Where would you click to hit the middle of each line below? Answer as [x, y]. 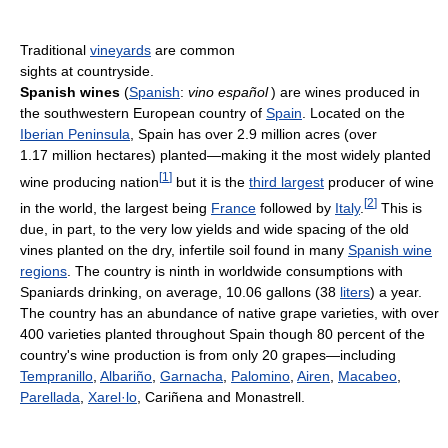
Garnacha [191, 375]
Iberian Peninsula [75, 133]
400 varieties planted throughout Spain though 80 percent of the [222, 333]
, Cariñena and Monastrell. [221, 396]
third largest [286, 181]
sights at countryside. [87, 70]
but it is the [210, 181]
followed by [295, 207]
